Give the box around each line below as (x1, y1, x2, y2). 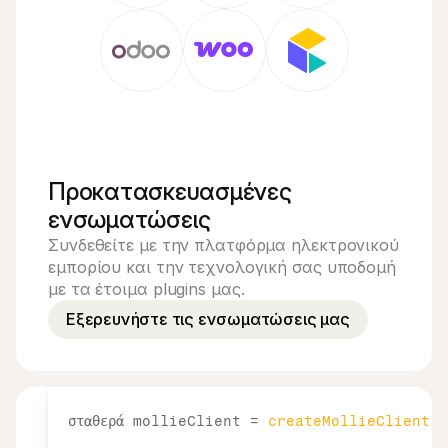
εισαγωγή (68, 371, 141, 388)
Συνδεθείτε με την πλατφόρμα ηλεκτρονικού (48, 235, 399, 255)
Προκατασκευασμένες (48, 177, 292, 206)
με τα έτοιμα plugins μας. (48, 279, 245, 299)
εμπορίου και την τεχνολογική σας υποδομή (48, 257, 396, 277)
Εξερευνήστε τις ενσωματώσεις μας (66, 309, 350, 329)
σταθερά (68, 413, 133, 430)
